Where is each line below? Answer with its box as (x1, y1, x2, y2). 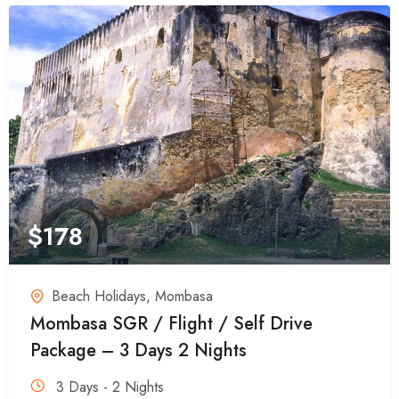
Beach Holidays (52, 285, 146, 306)
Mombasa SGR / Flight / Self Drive (30, 310, 313, 337)
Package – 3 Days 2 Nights (30, 337, 247, 363)
